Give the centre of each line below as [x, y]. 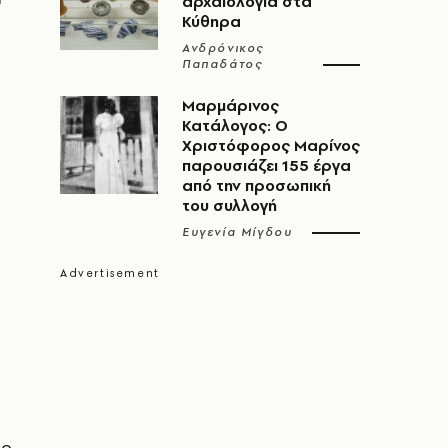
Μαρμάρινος [230, 105]
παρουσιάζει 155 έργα [266, 165]
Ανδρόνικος [223, 48]
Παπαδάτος [222, 64]
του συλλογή [229, 205]
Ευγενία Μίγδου [237, 232]
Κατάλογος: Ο [235, 125]
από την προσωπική [256, 185]
